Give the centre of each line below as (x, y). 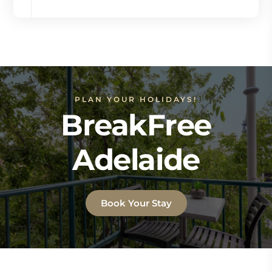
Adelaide (136, 159)
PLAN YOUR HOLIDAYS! (136, 99)
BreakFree (136, 125)
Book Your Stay (136, 203)
